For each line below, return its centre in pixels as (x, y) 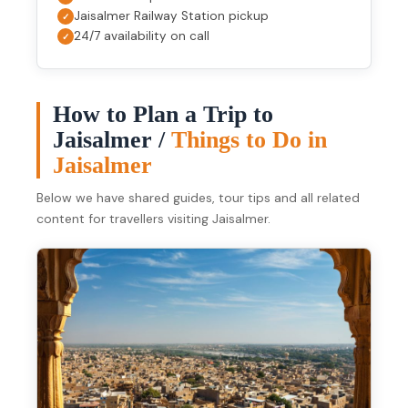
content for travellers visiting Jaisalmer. (153, 219)
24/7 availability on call (142, 36)
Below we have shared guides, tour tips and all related (198, 198)
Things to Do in (249, 140)
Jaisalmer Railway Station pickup (171, 16)
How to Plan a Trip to (163, 115)
